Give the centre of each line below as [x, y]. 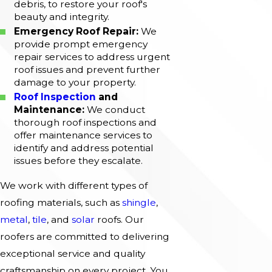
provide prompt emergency [81, 44]
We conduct [115, 110]
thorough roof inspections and [86, 123]
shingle [138, 203]
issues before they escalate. [79, 161]
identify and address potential [84, 148]
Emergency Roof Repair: [76, 31]
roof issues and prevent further [87, 69]
